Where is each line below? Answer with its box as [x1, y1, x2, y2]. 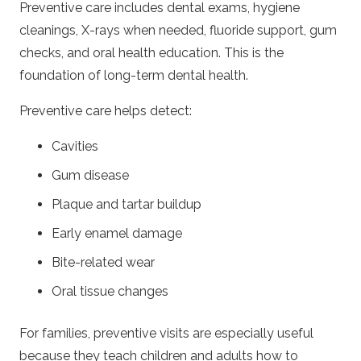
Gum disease [52, 168, 129, 184]
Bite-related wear [52, 255, 155, 271]
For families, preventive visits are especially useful [19, 326, 313, 342]
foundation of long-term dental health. [19, 68, 248, 84]
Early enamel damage [52, 226, 182, 242]
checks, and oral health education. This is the [19, 45, 284, 61]
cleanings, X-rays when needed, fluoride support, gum [19, 23, 337, 39]
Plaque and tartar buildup [52, 197, 201, 213]
